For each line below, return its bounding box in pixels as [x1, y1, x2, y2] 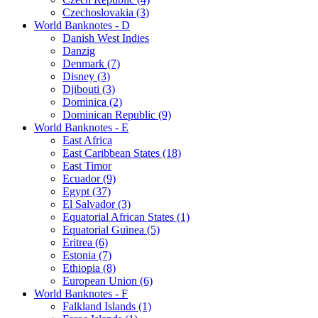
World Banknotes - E [34, 121, 128, 133]
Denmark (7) [62, 57, 120, 70]
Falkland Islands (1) [62, 300, 151, 312]
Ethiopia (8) [62, 261, 116, 274]
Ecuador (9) [62, 172, 116, 185]
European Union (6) [62, 274, 153, 287]
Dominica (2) [62, 95, 122, 108]
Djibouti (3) [62, 82, 115, 95]
